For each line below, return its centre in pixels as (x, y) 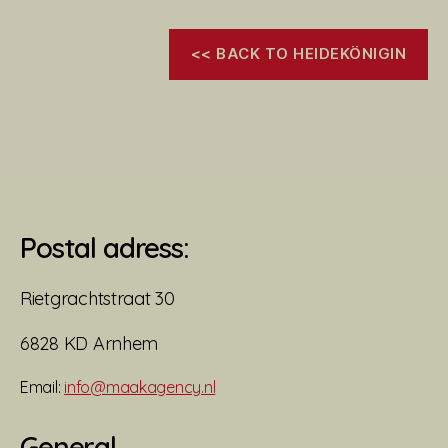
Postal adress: (104, 247)
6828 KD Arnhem (89, 343)
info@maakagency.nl (140, 386)
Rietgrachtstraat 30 (97, 298)
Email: (42, 386)
